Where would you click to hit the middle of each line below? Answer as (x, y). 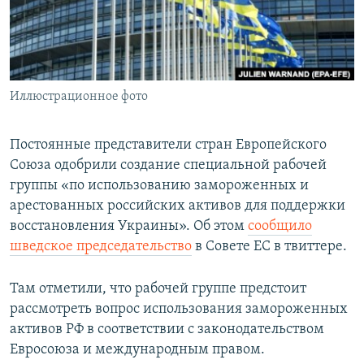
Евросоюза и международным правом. (137, 350)
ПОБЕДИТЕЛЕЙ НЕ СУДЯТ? (91, 15)
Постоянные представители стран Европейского (168, 145)
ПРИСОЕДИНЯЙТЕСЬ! (66, 13)
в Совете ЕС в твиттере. (269, 247)
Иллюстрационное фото (79, 97)
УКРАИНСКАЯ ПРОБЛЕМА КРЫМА (106, 103)
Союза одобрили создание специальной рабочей (168, 166)
